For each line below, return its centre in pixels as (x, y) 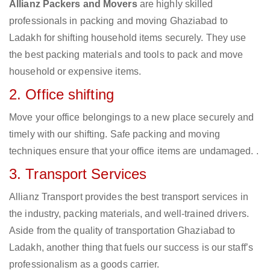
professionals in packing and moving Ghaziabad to (118, 21)
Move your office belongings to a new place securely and (132, 118)
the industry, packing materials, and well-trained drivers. (129, 214)
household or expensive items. (75, 72)
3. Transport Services (78, 174)
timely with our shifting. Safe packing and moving (115, 134)
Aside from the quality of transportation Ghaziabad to (122, 231)
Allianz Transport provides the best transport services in (129, 197)
